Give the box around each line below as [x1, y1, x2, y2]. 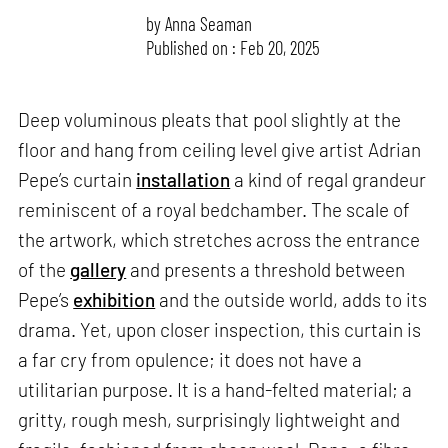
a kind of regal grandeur [230, 168, 427, 192]
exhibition [73, 288, 156, 312]
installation [136, 168, 231, 192]
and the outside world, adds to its [155, 288, 428, 312]
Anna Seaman [165, 11, 253, 35]
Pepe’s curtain [18, 168, 137, 192]
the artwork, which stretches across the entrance [18, 228, 421, 252]
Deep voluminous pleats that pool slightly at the [18, 108, 402, 132]
